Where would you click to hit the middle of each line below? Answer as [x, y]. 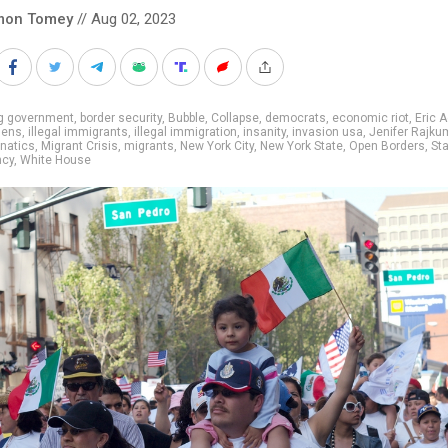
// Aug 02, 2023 [124, 18]
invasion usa [327, 131]
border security [121, 117]
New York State [301, 145]
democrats [295, 117]
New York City [217, 145]
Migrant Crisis [79, 145]
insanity [264, 131]
